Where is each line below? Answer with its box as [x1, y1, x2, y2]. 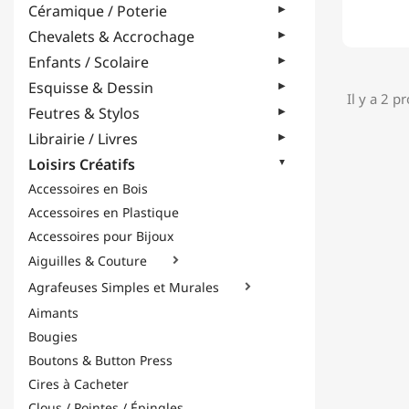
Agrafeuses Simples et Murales [28, 278, 219, 297]
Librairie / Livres [28, 129, 138, 149]
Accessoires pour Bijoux [28, 227, 173, 245]
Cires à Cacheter [28, 375, 129, 393]
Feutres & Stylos [28, 103, 140, 123]
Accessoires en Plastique [28, 204, 179, 221]
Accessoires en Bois [28, 180, 148, 197]
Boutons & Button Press [28, 351, 173, 369]
